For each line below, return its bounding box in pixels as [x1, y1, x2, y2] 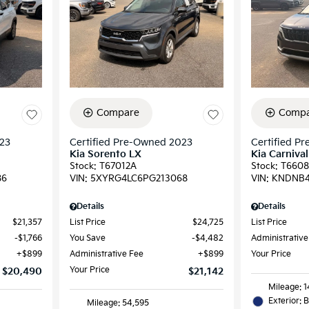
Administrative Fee [69, 248, 143, 259]
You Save [69, 232, 106, 243]
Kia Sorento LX [69, 148, 141, 160]
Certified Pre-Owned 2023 [69, 136, 192, 148]
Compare [97, 106, 139, 119]
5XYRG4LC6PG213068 [90, 172, 188, 184]
